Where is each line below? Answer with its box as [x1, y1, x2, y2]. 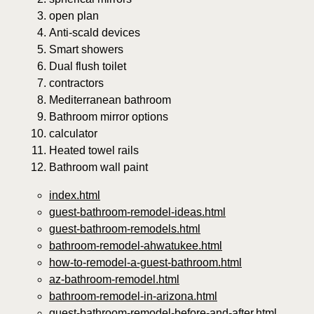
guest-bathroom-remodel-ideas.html [49, 206, 226, 219]
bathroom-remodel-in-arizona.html [49, 290, 217, 303]
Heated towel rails [49, 144, 139, 157]
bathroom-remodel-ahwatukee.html [49, 240, 222, 252]
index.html [49, 189, 100, 202]
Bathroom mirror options [49, 111, 168, 123]
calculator [49, 128, 97, 140]
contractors [49, 77, 104, 90]
